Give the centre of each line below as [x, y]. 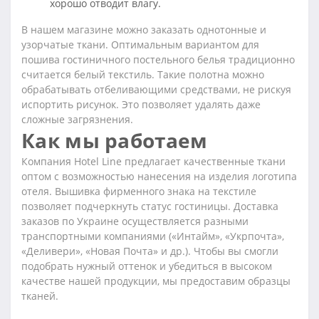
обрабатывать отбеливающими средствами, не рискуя [156, 90]
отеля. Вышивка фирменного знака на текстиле [139, 192]
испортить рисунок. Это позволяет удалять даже [141, 105]
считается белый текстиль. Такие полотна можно [143, 75]
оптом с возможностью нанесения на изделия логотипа [159, 177]
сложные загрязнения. [77, 120]
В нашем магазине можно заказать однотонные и [144, 30]
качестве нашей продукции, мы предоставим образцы [156, 281]
